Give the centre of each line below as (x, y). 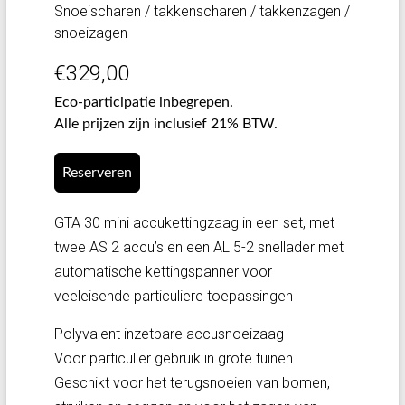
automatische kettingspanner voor (163, 272)
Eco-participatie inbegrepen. (143, 102)
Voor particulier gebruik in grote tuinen (173, 358)
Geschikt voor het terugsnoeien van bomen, (192, 383)
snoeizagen (90, 33)
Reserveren (97, 173)
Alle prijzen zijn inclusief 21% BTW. (165, 124)
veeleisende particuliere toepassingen (173, 296)
